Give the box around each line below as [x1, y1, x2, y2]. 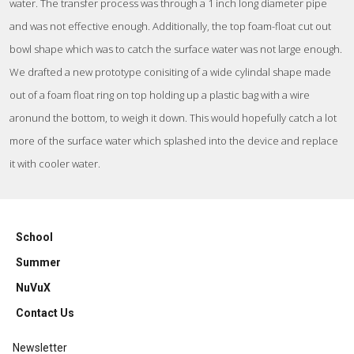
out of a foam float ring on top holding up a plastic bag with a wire [9, 88, 310, 102]
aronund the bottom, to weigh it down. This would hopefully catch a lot [9, 111, 337, 125]
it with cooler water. [9, 156, 103, 171]
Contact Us [16, 307, 74, 319]
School [16, 231, 53, 243]
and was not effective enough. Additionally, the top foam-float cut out [9, 19, 331, 33]
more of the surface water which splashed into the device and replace [9, 134, 338, 148]
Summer [16, 256, 61, 269]
